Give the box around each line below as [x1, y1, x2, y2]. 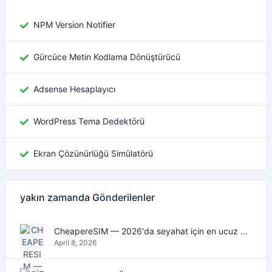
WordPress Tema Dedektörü [33, 116, 144, 126]
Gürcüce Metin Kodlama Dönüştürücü [33, 52, 180, 62]
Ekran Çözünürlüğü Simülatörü [33, 148, 153, 158]
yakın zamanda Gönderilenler [20, 191, 155, 203]
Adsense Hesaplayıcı [33, 84, 115, 94]
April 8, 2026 [54, 237, 97, 247]
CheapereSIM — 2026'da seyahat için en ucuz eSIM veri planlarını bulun [240, 225, 248, 236]
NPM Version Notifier [33, 19, 115, 30]
